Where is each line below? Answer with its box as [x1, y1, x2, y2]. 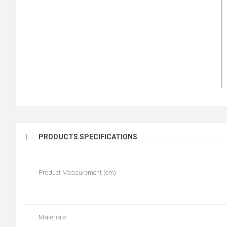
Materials [39, 213, 66, 221]
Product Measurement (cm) [39, 169, 116, 177]
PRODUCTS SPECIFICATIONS [39, 133, 137, 141]
